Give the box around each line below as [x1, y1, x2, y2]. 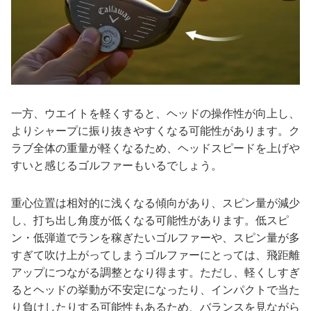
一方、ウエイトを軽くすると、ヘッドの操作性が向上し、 [11, 108, 300, 120]
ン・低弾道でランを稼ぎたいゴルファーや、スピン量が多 [11, 232, 300, 244]
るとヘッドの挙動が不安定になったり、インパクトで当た [11, 284, 300, 296]
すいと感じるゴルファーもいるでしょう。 [11, 160, 222, 172]
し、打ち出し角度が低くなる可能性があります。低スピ [11, 215, 289, 227]
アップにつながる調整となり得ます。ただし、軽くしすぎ [11, 267, 300, 279]
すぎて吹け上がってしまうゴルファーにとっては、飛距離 [11, 249, 300, 262]
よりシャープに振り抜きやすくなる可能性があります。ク [11, 125, 300, 137]
